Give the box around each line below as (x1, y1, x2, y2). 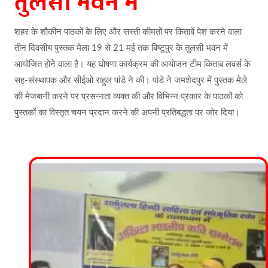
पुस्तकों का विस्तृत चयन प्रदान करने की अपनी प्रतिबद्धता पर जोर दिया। (14, 108, 240, 117)
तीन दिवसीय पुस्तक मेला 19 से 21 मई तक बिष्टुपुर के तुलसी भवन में (14, 44, 228, 53)
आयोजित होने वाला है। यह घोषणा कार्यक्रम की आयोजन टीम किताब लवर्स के (14, 60, 251, 69)
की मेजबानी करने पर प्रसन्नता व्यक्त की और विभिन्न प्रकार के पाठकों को (14, 92, 243, 101)
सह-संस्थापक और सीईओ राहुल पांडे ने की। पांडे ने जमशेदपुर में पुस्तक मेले (14, 76, 247, 85)
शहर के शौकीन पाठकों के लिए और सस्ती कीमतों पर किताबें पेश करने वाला (14, 28, 242, 36)
